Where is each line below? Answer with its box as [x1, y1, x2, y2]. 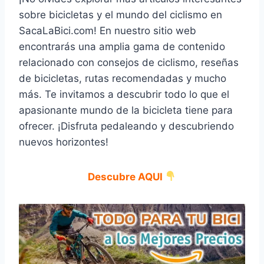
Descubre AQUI [87, 170, 163, 183]
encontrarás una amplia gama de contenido [19, 40, 225, 52]
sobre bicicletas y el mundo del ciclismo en [19, 8, 222, 21]
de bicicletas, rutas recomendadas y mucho [19, 72, 226, 84]
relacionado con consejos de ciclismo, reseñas [19, 56, 239, 68]
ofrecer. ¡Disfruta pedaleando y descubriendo [19, 120, 234, 132]
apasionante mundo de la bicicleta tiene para [19, 104, 233, 116]
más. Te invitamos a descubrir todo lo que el [19, 88, 229, 100]
